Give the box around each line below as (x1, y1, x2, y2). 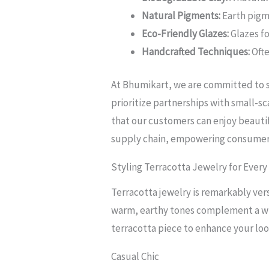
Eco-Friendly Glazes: (142, 26, 229, 40)
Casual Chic (111, 250, 160, 264)
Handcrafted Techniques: (142, 44, 250, 58)
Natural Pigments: (142, 8, 221, 22)
